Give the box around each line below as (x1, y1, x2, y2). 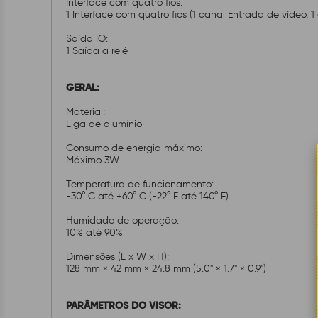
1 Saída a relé (66, 45, 131, 57)
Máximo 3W (66, 154, 122, 166)
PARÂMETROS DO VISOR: (66, 299, 184, 312)
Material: (66, 106, 108, 118)
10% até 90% (66, 226, 126, 238)
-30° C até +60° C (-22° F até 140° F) (66, 190, 231, 202)
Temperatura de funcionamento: (66, 178, 216, 190)
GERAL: (66, 81, 102, 94)
